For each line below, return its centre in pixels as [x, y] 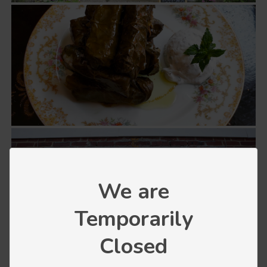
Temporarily [133, 219]
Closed [133, 246]
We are [133, 192]
